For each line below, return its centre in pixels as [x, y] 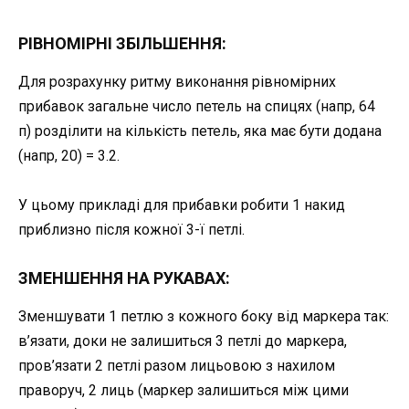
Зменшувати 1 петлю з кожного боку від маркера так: [204, 317]
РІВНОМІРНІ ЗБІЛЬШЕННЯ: [122, 44]
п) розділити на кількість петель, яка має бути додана [200, 131]
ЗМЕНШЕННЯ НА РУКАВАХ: [124, 278]
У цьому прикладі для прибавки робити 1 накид [182, 205]
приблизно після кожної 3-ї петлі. [131, 230]
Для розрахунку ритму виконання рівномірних [177, 82]
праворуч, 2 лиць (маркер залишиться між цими [184, 391]
